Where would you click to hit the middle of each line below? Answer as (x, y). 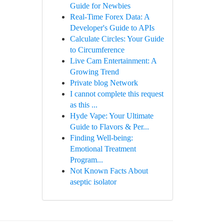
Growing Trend (94, 72)
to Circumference (97, 50)
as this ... (83, 105)
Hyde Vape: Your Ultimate (111, 116)
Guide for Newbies (100, 6)
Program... (86, 160)
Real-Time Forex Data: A (109, 17)
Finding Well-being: (101, 138)
